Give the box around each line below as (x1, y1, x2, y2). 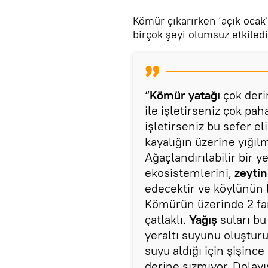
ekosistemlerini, (145, 165, 232, 180)
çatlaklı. (145, 212, 189, 227)
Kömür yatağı (150, 87, 220, 102)
